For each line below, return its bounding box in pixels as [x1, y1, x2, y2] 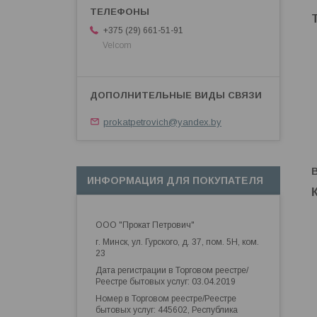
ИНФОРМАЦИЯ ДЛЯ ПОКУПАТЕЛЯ [87, 175, 263, 187]
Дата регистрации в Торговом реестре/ [96, 265, 248, 276]
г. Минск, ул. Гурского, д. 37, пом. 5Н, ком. [96, 237, 259, 248]
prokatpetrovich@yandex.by [103, 116, 221, 127]
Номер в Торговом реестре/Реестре [96, 294, 236, 304]
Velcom [103, 40, 132, 50]
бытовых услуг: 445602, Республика [96, 305, 238, 316]
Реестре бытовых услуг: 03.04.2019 [96, 277, 236, 287]
